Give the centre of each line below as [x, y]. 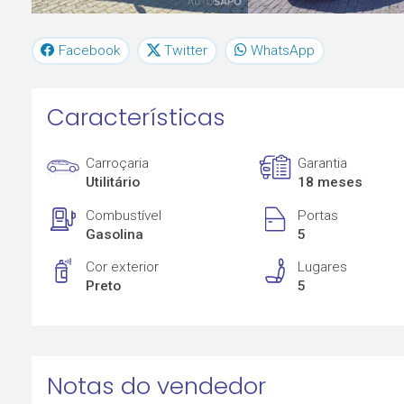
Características [136, 118]
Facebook [90, 50]
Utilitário [113, 183]
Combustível [124, 215]
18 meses [331, 183]
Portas [318, 215]
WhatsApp [282, 50]
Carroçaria [118, 164]
